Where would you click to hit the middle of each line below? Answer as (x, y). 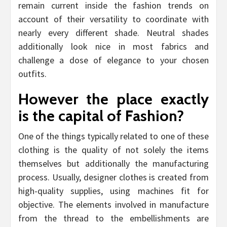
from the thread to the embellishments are (113, 218)
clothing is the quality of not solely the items (113, 150)
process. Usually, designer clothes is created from (113, 177)
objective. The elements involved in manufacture (113, 205)
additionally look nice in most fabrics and (113, 47)
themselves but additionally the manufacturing (113, 164)
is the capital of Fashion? (101, 116)
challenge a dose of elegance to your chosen (113, 60)
